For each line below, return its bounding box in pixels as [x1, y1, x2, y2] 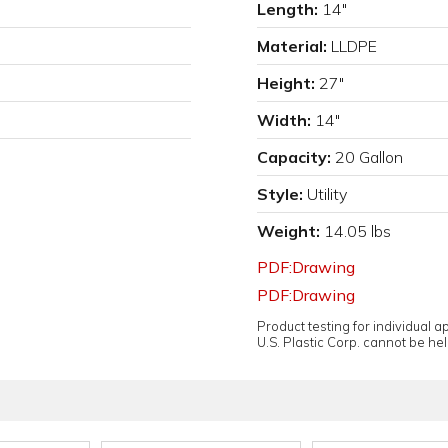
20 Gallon [335, 147, 403, 168]
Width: [257, 110, 311, 131]
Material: [257, 36, 327, 57]
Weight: [257, 221, 320, 242]
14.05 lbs [324, 221, 391, 242]
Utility [307, 184, 347, 205]
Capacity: [257, 147, 331, 168]
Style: [257, 184, 303, 205]
